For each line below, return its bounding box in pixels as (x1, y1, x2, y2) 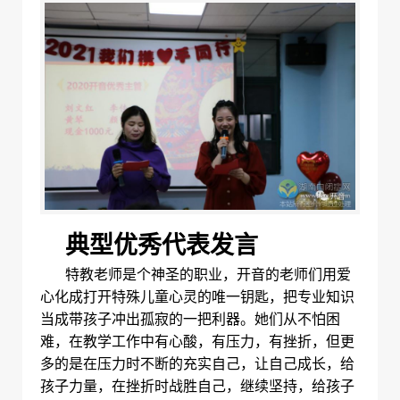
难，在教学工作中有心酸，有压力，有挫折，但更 (40, 334, 354, 350)
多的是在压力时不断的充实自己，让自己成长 (40, 356, 326, 372)
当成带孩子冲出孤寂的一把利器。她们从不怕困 (40, 312, 340, 328)
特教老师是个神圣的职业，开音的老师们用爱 (65, 267, 351, 283)
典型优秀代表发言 (65, 232, 258, 260)
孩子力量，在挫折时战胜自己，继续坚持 (40, 379, 297, 395)
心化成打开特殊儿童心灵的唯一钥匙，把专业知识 (40, 289, 354, 305)
